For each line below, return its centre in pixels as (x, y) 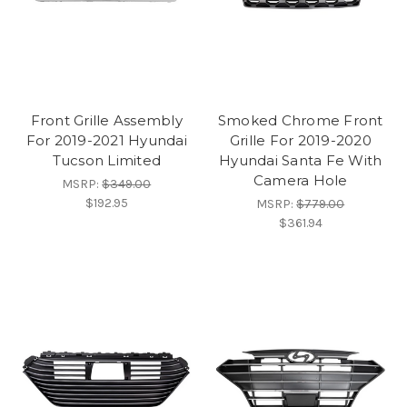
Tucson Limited (106, 160)
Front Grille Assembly (106, 120)
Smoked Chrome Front (300, 120)
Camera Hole (300, 180)
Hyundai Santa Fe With (301, 160)
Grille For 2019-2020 (300, 140)
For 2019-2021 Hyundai (106, 140)
